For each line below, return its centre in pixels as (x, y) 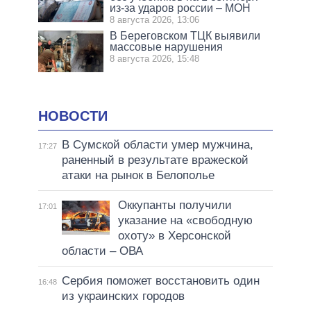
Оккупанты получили (175, 205)
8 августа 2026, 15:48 (155, 59)
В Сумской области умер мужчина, (157, 144)
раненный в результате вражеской (155, 160)
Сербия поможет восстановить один (160, 280)
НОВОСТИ (73, 116)
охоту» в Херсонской (174, 235)
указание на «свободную (185, 220)
